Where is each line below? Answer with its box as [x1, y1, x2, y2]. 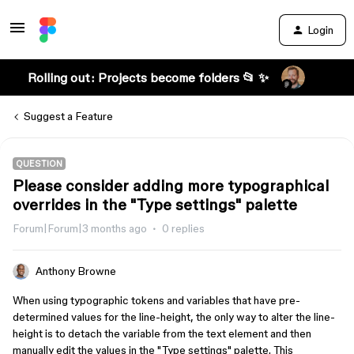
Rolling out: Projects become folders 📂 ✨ [27, 70, 269, 85]
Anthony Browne [36, 265, 116, 277]
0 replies [162, 222, 205, 235]
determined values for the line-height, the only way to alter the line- [13, 311, 335, 323]
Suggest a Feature [24, 110, 113, 122]
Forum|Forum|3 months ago [13, 222, 147, 235]
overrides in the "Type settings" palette [13, 196, 297, 213]
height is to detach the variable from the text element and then [13, 327, 311, 340]
